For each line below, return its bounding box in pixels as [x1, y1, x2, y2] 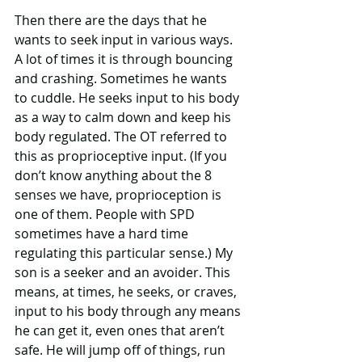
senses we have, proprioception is [15, 185, 225, 204]
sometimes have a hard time [15, 224, 192, 242]
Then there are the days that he [15, 11, 210, 29]
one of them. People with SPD [15, 204, 198, 223]
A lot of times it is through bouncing [15, 49, 236, 68]
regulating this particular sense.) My [15, 243, 236, 262]
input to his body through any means [15, 301, 244, 320]
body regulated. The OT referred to [15, 127, 230, 145]
